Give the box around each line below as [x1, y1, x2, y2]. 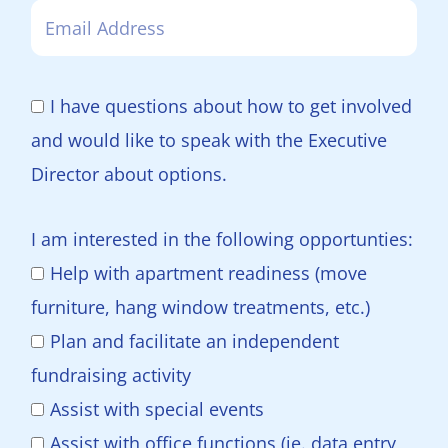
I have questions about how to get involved [50, 94, 412, 118]
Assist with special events [50, 397, 264, 421]
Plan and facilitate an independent [50, 329, 339, 353]
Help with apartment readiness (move [50, 261, 367, 285]
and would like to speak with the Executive [31, 128, 387, 152]
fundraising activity [31, 363, 191, 387]
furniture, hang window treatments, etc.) [31, 295, 370, 319]
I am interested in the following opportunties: [31, 227, 413, 251]
